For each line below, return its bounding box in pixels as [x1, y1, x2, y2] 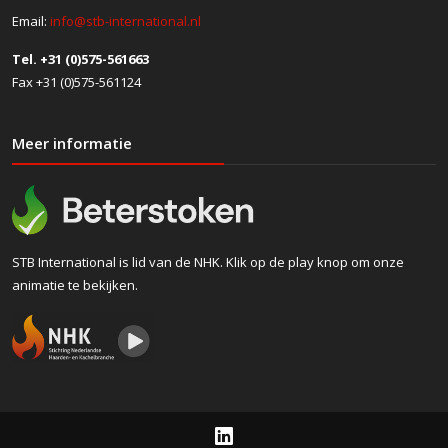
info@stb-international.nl [50, 11, 201, 30]
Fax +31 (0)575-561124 [12, 72, 141, 91]
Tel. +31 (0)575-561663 [12, 49, 149, 68]
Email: [12, 11, 50, 30]
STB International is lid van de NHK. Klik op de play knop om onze [12, 252, 404, 271]
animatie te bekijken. [12, 275, 138, 294]
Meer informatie [12, 132, 132, 153]
